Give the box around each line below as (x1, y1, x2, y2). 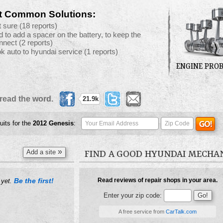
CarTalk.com (166, 209, 197, 215)
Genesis (49, 119, 74, 127)
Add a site (26, 148, 58, 156)
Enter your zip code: (103, 192, 162, 199)
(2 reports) (19, 39, 53, 47)
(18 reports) (19, 22, 57, 30)
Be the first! (14, 177, 54, 185)
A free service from (118, 209, 166, 215)
